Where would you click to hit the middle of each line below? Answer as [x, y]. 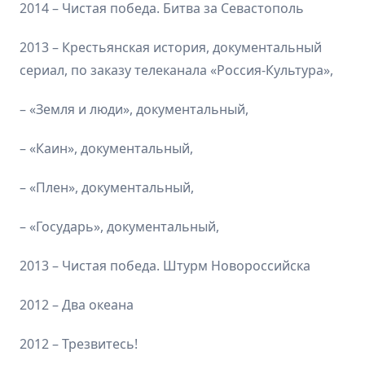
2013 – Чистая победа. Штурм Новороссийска [165, 265]
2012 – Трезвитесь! [79, 343]
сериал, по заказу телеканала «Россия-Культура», [176, 70]
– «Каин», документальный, [106, 148]
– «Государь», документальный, [119, 226]
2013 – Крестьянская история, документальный [171, 47]
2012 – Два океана [77, 304]
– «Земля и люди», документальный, [134, 109]
